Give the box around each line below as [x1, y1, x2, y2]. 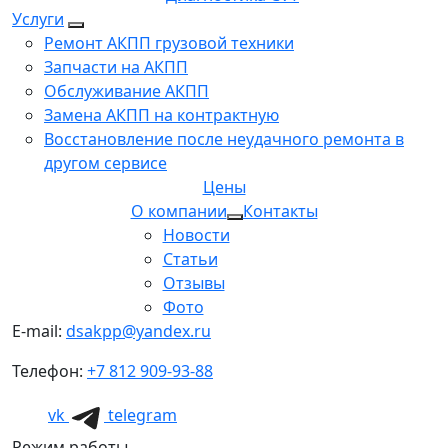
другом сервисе [44, 152, 167, 175]
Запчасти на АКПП [44, 56, 188, 79]
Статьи [162, 248, 218, 271]
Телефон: [12, 360, 87, 383]
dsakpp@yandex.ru [66, 320, 211, 343]
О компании [130, 200, 227, 223]
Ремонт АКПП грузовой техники [44, 32, 294, 55]
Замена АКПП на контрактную [44, 104, 279, 127]
